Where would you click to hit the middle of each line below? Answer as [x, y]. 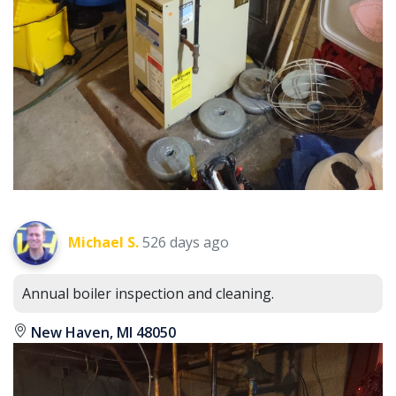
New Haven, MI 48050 [102, 332]
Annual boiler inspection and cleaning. [148, 293]
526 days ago [186, 242]
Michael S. [103, 242]
